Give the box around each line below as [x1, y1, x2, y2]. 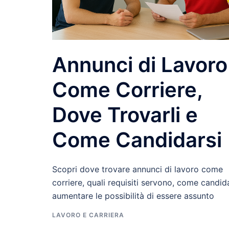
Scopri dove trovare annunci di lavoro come [52, 164, 223, 175]
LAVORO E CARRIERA [52, 211, 124, 219]
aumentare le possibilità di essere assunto [52, 191, 214, 201]
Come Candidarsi [52, 127, 222, 153]
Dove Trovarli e [52, 102, 198, 128]
